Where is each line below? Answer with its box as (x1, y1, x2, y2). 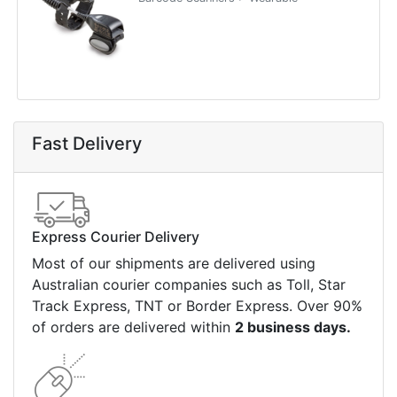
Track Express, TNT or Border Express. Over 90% (32, 297, 362, 315)
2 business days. (235, 318, 351, 337)
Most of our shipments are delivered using (32, 254, 315, 273)
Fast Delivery (32, 133, 142, 155)
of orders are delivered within (32, 318, 235, 337)
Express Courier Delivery (32, 228, 199, 246)
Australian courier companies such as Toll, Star (32, 276, 346, 294)
